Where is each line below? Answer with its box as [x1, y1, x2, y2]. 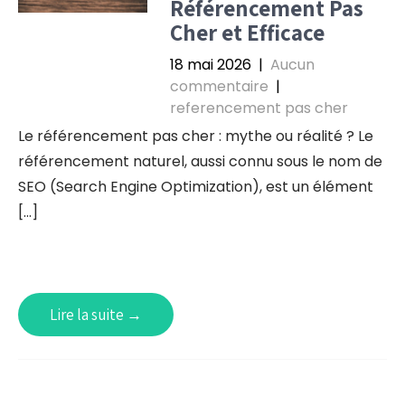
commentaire [169, 76, 268, 97]
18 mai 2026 [169, 54, 251, 75]
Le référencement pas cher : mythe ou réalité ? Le [18, 126, 373, 146]
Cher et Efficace [169, 17, 325, 47]
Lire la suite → [50, 305, 142, 325]
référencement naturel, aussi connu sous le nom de [18, 151, 382, 172]
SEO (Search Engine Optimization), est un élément [18, 176, 373, 197]
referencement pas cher [169, 98, 348, 118]
